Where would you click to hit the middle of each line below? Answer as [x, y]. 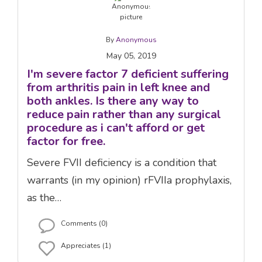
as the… [44, 197]
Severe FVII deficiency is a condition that [122, 162]
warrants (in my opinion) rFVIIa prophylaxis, [129, 180]
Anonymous [136, 39]
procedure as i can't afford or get [116, 127]
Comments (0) [84, 223]
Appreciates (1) [86, 245]
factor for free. [66, 141]
